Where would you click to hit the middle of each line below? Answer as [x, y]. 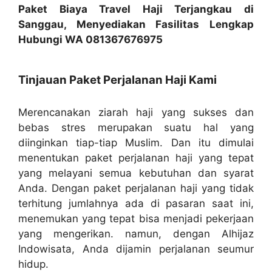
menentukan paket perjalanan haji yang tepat [136, 158]
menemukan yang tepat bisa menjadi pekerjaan [136, 218]
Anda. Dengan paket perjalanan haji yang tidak [136, 188]
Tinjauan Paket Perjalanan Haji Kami [117, 80]
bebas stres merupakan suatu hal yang [136, 127]
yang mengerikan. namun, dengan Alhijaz [136, 233]
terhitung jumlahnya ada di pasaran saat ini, [136, 203]
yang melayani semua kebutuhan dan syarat [136, 173]
